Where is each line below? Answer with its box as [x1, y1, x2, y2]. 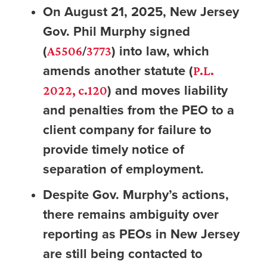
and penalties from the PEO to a [43, 100, 234, 120]
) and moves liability [107, 80, 228, 100]
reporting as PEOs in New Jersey [43, 224, 240, 244]
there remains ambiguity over [43, 204, 219, 224]
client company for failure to [43, 120, 212, 139]
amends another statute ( [43, 61, 193, 80]
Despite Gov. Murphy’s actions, [43, 185, 229, 204]
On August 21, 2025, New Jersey [43, 2, 239, 21]
